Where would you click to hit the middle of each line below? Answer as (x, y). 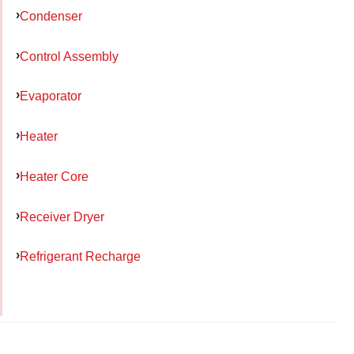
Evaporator (51, 96)
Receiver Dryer (62, 216)
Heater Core (54, 176)
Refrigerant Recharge (80, 256)
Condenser (51, 15)
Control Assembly (69, 56)
